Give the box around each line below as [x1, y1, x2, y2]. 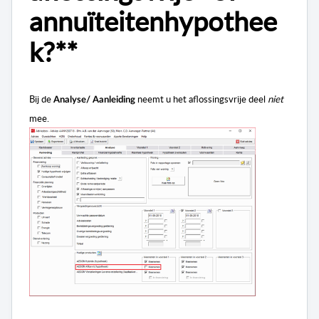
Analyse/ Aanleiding [53, 94, 137, 105]
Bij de [29, 92, 53, 105]
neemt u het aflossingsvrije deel [137, 92, 266, 105]
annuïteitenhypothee [29, 1, 277, 39]
